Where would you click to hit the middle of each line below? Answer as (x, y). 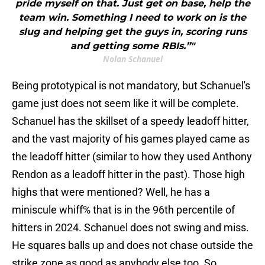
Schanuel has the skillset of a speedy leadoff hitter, (130, 121)
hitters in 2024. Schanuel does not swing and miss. (130, 228)
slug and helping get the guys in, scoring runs (132, 32)
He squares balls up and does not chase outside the (132, 245)
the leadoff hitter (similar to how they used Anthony (132, 157)
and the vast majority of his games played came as (131, 139)
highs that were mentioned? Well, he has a (111, 192)
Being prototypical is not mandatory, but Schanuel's (131, 86)
